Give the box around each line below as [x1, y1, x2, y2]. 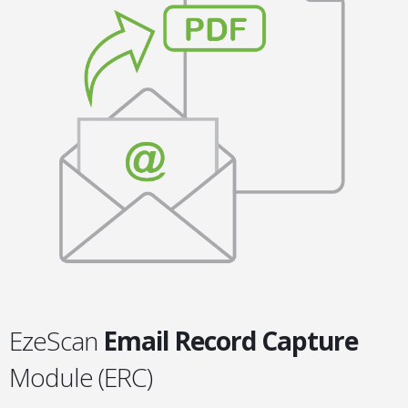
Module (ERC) [9, 360, 152, 394]
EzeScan [9, 323, 97, 358]
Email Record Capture [97, 323, 358, 358]
